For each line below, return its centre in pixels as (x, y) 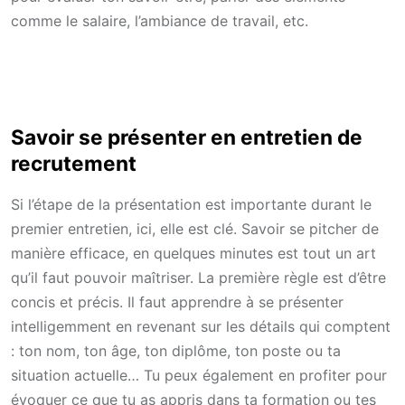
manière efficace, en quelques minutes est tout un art (193, 254)
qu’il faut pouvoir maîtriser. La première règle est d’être (198, 278)
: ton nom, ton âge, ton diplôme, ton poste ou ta (176, 351)
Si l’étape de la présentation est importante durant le (191, 205)
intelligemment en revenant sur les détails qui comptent (201, 327)
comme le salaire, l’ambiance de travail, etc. (160, 21)
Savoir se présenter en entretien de (187, 137)
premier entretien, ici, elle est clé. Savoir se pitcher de (195, 229)
